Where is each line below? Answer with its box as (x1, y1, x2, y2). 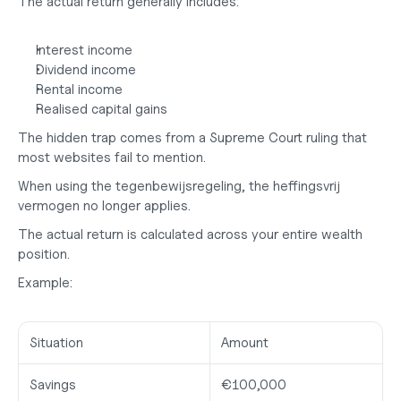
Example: (18, 275, 73, 291)
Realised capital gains (36, 101, 167, 117)
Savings (30, 377, 76, 393)
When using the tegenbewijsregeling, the (18, 178, 273, 194)
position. (18, 246, 70, 262)
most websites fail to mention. (18, 149, 206, 166)
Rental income (36, 81, 123, 98)
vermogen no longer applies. (18, 198, 191, 214)
